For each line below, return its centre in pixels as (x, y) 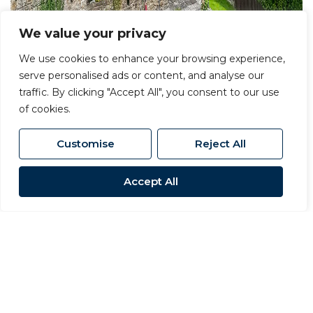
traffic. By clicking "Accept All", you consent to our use (149, 92)
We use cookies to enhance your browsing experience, (152, 59)
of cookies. (45, 109)
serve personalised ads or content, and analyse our (141, 75)
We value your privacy (93, 34)
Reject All (220, 144)
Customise (85, 144)
